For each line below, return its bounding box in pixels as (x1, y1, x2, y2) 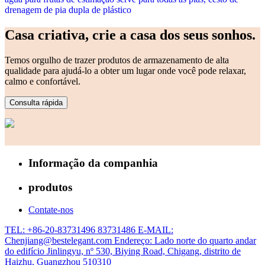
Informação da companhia (28, 156, 158, 169)
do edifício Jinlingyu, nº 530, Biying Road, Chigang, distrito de (5, 246, 241, 257)
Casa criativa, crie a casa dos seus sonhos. (5, 27, 256, 43)
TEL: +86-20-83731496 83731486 (5, 225, 138, 235)
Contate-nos (28, 205, 73, 215)
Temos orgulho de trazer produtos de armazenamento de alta (5, 55, 229, 66)
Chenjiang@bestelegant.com (5, 235, 114, 246)
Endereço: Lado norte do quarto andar (114, 235, 256, 246)
